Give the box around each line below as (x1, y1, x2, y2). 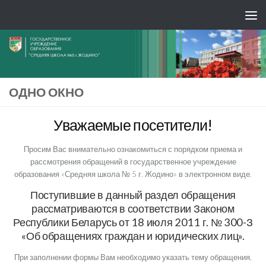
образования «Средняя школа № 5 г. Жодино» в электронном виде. (14, 169, 252, 179)
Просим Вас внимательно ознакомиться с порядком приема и (24, 144, 242, 154)
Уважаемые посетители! (53, 116, 213, 134)
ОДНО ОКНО (9, 84, 84, 99)
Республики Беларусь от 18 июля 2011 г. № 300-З (13, 216, 253, 229)
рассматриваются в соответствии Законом (31, 202, 235, 216)
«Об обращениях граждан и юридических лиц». (21, 229, 245, 243)
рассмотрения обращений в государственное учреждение (30, 157, 236, 166)
